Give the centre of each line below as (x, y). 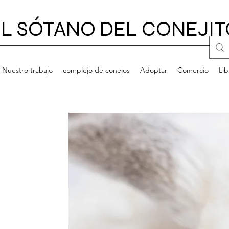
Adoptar (153, 70)
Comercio (193, 70)
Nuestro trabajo (27, 70)
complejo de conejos (96, 70)
